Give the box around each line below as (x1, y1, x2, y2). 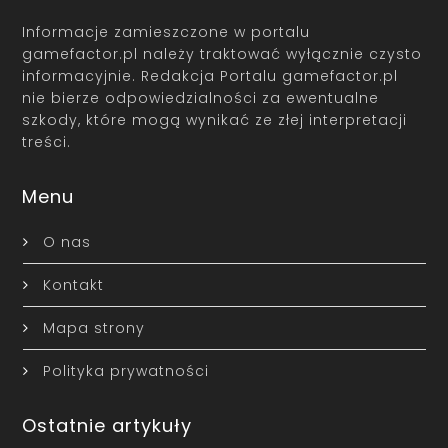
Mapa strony (42, 317, 145, 338)
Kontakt (42, 274, 104, 295)
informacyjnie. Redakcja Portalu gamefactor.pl (22, 65, 399, 86)
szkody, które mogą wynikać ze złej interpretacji (22, 109, 408, 130)
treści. (22, 131, 72, 152)
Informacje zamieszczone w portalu (22, 21, 311, 42)
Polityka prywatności (42, 360, 209, 381)
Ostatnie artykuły (22, 412, 193, 438)
